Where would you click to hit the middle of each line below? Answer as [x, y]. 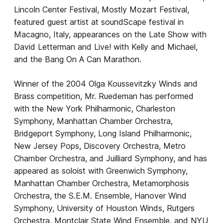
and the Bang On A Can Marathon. [79, 59]
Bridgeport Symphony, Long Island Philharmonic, [103, 133]
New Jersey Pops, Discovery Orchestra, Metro [100, 146]
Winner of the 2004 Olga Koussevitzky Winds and [106, 83]
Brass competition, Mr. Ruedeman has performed [104, 96]
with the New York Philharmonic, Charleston [95, 108]
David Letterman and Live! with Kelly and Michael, [106, 47]
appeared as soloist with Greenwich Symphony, [101, 170]
